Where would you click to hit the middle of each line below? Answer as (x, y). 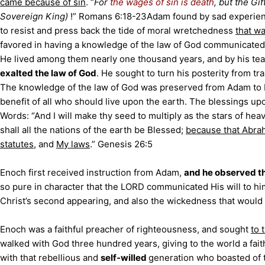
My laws (73, 144)
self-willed (125, 258)
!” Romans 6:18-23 (109, 16)
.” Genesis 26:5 (121, 144)
